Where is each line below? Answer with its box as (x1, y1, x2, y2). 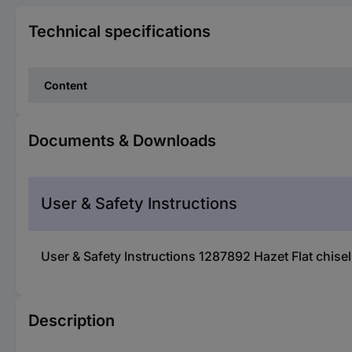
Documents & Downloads (28, 130, 216, 150)
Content (44, 78, 87, 92)
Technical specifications (28, 21, 211, 41)
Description (28, 310, 115, 330)
